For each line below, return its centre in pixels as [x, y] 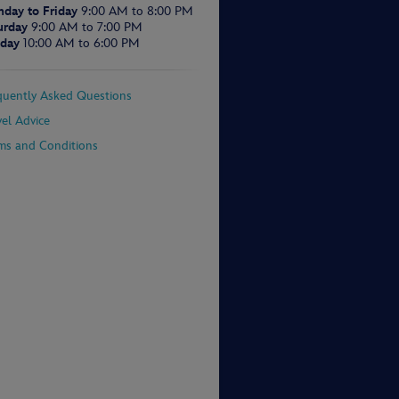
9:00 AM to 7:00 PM [87, 27]
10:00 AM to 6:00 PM [81, 43]
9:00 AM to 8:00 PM [137, 11]
